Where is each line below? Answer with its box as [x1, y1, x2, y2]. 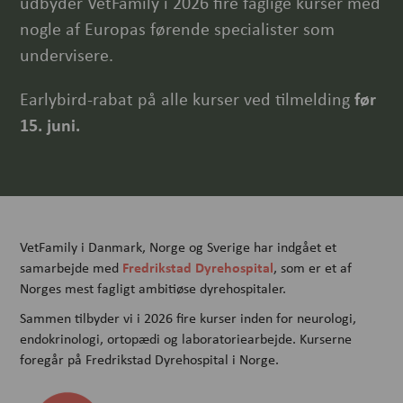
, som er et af [273, 258, 353, 277]
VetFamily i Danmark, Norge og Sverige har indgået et [20, 237, 337, 256]
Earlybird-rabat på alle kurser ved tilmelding [20, 86, 351, 111]
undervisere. [20, 42, 114, 67]
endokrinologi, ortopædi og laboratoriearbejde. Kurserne [20, 329, 353, 348]
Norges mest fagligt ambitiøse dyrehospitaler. [20, 279, 287, 298]
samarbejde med [20, 258, 123, 277]
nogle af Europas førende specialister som [20, 16, 336, 40]
